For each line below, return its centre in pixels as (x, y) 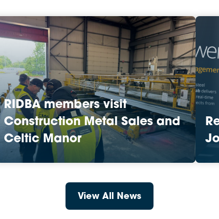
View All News (109, 197)
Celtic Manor (43, 139)
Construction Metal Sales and (92, 122)
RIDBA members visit (65, 105)
